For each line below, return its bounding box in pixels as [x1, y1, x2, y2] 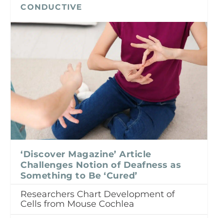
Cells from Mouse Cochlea [20, 198, 135, 209]
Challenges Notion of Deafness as [20, 159, 182, 170]
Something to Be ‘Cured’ [20, 170, 138, 181]
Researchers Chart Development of [20, 188, 175, 200]
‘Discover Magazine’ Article [20, 148, 151, 160]
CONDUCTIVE [20, 2, 83, 12]
